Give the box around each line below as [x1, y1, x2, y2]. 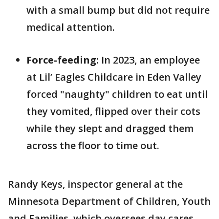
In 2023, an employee [99, 53, 200, 66]
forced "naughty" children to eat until [26, 88, 208, 101]
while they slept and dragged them [26, 122, 194, 135]
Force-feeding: [26, 53, 99, 66]
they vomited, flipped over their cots [26, 105, 200, 118]
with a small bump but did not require [26, 3, 210, 17]
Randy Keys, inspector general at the [8, 177, 183, 191]
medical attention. [26, 21, 115, 34]
